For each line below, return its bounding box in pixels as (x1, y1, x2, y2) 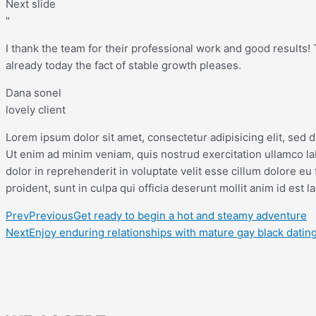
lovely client (6, 102, 66, 116)
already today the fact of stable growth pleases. (6, 58, 241, 72)
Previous (29, 208, 73, 222)
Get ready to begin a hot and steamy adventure (73, 208, 307, 222)
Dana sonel (6, 85, 61, 99)
